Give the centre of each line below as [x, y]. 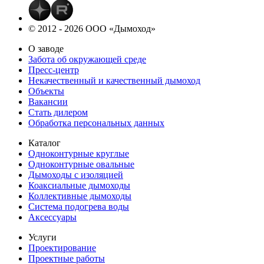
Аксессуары [52, 217]
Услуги [42, 237]
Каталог [44, 143]
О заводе [46, 48]
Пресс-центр [54, 70]
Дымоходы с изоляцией [76, 174]
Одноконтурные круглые [79, 153]
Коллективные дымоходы [80, 196]
